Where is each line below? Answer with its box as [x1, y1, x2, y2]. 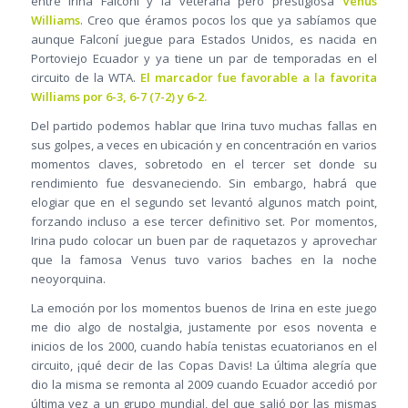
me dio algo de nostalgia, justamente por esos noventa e [30, 319, 377, 336]
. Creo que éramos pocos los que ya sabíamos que [79, 12, 377, 29]
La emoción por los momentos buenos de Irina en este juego [30, 300, 377, 317]
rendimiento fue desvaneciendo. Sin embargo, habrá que [30, 175, 377, 192]
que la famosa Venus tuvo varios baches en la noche [30, 251, 377, 269]
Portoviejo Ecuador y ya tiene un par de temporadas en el [30, 50, 377, 67]
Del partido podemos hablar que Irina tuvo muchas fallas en [30, 117, 377, 135]
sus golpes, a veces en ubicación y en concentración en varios [30, 137, 377, 154]
